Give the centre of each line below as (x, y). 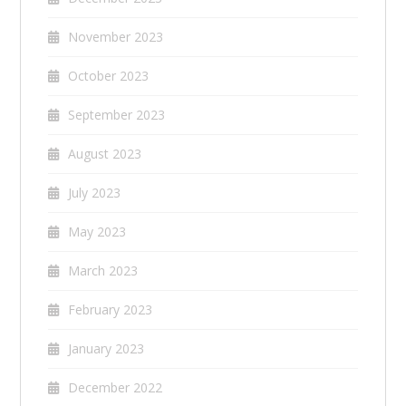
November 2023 (116, 37)
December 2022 (116, 388)
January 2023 (106, 349)
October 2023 (109, 76)
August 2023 (105, 154)
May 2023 (97, 232)
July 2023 (95, 193)
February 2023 (111, 310)
